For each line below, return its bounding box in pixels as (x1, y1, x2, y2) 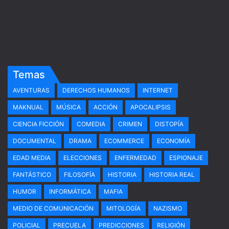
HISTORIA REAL (149, 171, 195, 178)
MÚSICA (56, 103, 81, 111)
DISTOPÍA (155, 120, 184, 128)
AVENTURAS (13, 86, 50, 94)
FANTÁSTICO (13, 171, 51, 178)
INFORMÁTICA (49, 188, 91, 195)
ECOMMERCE (104, 137, 144, 145)
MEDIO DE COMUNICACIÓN (13, 204, 94, 212)
